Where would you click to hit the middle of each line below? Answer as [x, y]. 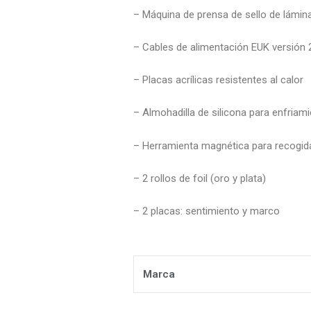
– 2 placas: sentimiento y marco [207, 211]
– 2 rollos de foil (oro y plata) [200, 178]
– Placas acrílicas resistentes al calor [218, 80]
